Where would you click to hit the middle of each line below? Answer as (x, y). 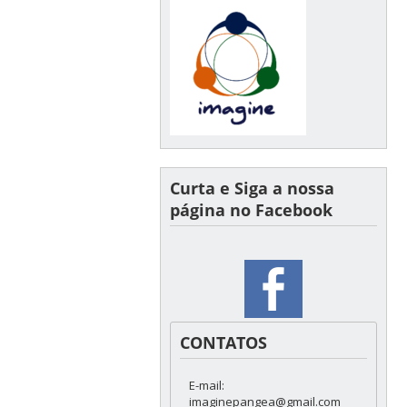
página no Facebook (251, 209)
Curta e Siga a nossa (252, 188)
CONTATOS (223, 342)
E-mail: (206, 385)
